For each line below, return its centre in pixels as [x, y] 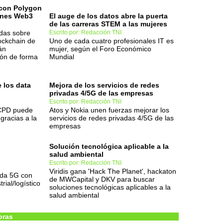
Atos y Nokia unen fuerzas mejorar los [109, 110]
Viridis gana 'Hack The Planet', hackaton [113, 171]
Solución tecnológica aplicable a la [109, 146]
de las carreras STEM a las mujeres [108, 24]
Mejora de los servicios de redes [104, 85]
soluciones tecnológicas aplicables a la [110, 187]
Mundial [62, 57]
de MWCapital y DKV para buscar [102, 179]
